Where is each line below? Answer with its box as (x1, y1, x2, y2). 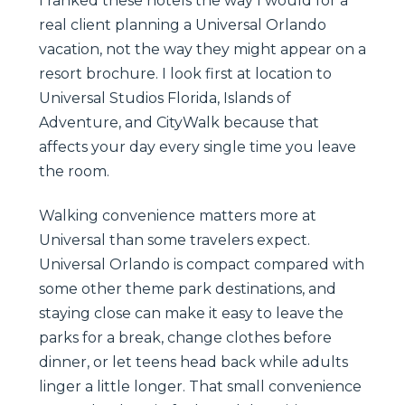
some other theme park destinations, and (39, 279, 336, 297)
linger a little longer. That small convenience (39, 377, 362, 395)
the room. (39, 162, 109, 180)
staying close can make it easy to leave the (39, 304, 344, 322)
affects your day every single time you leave (39, 137, 356, 155)
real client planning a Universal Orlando (39, 15, 326, 33)
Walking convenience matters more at (39, 206, 316, 224)
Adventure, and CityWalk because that (39, 113, 319, 131)
